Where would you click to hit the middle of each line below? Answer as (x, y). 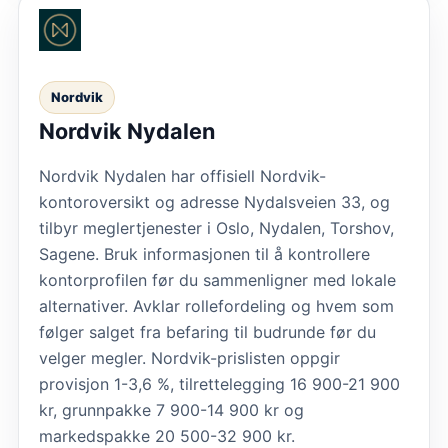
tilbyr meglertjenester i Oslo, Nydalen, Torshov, (216, 227)
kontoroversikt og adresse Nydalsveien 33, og (214, 201)
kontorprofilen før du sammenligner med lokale (217, 279)
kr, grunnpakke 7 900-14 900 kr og (171, 409)
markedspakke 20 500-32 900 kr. (167, 435)
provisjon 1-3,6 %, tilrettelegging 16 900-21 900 (219, 383)
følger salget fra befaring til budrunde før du (207, 331)
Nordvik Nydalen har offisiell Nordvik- (182, 175)
